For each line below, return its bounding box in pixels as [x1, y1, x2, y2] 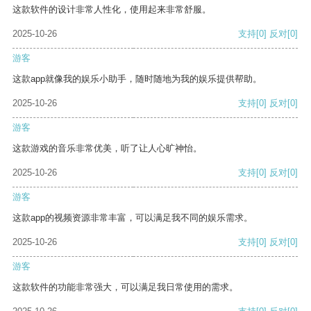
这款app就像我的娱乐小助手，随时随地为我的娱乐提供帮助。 [12, 74, 262, 85]
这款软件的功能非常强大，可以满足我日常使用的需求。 [12, 282, 238, 293]
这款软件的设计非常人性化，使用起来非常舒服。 [12, 4, 211, 15]
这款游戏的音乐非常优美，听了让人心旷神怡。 [12, 143, 202, 154]
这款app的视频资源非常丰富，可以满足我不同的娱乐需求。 [12, 212, 253, 224]
